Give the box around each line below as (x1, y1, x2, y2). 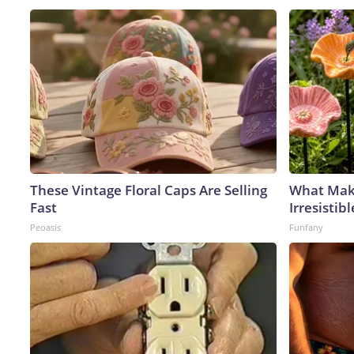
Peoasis (30, 220, 61, 233)
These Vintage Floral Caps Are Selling (30, 180, 267, 199)
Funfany (289, 220, 323, 233)
